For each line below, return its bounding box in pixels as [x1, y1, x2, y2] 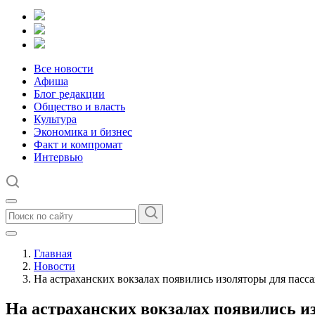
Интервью [34, 151, 83, 163]
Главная [34, 247, 72, 259]
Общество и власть [34, 101, 125, 112]
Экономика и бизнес [34, 126, 132, 138]
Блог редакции [34, 88, 105, 100]
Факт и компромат [34, 139, 122, 150]
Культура [34, 113, 77, 125]
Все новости [34, 63, 94, 75]
